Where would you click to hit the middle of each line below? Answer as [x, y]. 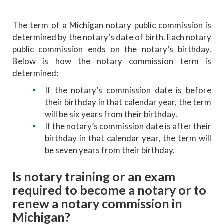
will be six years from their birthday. [111, 114]
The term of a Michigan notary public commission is [112, 25]
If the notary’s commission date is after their [128, 126]
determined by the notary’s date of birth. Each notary [112, 37]
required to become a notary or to [109, 190]
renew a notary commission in [97, 203]
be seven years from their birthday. [110, 150]
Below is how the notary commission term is [112, 61]
